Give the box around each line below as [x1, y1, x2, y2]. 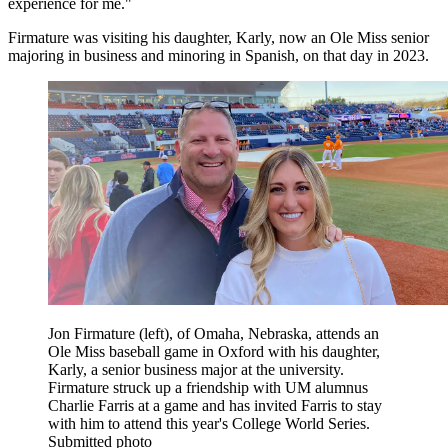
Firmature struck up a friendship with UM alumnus [48, 378, 368, 396]
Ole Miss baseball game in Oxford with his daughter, [48, 342, 380, 360]
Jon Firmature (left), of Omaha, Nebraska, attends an [48, 324, 379, 342]
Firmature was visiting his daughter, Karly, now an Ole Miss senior [8, 28, 429, 46]
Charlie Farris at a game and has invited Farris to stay [48, 396, 382, 414]
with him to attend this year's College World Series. [48, 414, 370, 432]
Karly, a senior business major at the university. [48, 360, 344, 378]
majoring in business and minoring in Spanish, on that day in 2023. [8, 46, 429, 64]
